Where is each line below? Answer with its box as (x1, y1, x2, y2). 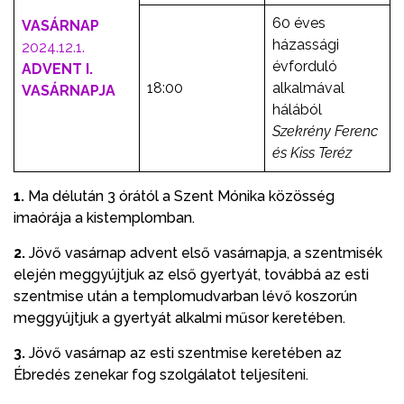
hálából (272, 100, 322, 118)
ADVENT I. (22, 60, 93, 78)
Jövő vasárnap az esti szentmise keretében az (25, 344, 342, 362)
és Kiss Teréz (272, 143, 352, 161)
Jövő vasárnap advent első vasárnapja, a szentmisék (25, 243, 382, 262)
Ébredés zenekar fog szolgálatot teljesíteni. (14, 365, 308, 383)
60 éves (272, 14, 326, 32)
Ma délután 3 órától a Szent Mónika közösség (24, 187, 335, 205)
